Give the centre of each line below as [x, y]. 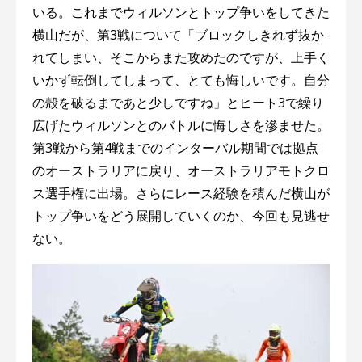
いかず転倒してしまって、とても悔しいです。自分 [181, 80]
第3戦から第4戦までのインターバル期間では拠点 [175, 148]
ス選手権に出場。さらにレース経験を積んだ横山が [181, 194]
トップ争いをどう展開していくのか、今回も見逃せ [181, 216]
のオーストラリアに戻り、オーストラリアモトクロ [181, 171]
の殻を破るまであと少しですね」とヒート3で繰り [178, 103]
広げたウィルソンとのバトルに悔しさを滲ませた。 [181, 126]
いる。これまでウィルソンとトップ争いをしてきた [181, 13]
